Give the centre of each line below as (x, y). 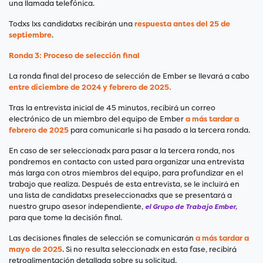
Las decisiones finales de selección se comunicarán (102, 238)
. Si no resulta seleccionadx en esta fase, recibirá (149, 249)
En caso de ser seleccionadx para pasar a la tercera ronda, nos (122, 151)
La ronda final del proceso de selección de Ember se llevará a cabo (129, 76)
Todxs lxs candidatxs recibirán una (72, 24)
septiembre (30, 35)
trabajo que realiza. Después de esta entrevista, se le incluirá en (124, 184)
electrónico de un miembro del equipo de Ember (97, 119)
